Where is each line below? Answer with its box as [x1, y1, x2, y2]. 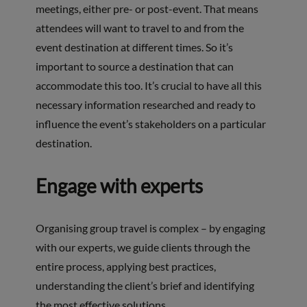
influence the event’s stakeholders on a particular [35, 117, 266, 131]
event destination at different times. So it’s [35, 40, 233, 54]
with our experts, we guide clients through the [35, 241, 250, 254]
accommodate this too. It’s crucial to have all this [35, 79, 262, 93]
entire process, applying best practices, [35, 260, 216, 273]
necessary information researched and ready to [35, 98, 256, 112]
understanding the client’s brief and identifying [35, 279, 254, 293]
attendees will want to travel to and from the [35, 21, 244, 35]
